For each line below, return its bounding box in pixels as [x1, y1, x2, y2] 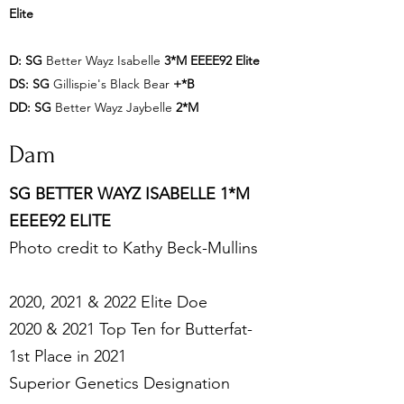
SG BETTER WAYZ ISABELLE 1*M [9, 184, 250, 204]
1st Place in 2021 [9, 346, 126, 366]
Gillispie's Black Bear [53, 76, 173, 92]
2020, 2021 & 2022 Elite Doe [9, 292, 207, 312]
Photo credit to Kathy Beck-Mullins [9, 238, 258, 258]
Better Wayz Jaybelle [55, 99, 172, 115]
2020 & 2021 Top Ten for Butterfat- [9, 319, 252, 339]
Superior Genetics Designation [9, 373, 230, 393]
